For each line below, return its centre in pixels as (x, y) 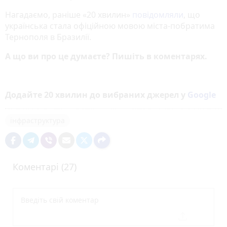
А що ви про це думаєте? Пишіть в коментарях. (106, 56)
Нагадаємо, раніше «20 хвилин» (69, 14)
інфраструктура (37, 120)
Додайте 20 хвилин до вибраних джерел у (96, 94)
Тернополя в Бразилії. (48, 37)
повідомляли (158, 14)
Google (202, 94)
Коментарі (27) (45, 166)
